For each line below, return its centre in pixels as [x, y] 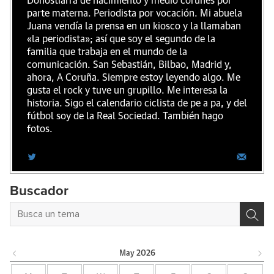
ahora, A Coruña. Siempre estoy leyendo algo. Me [134, 78]
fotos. [40, 129]
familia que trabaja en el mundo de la [107, 52]
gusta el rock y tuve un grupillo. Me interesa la [127, 91]
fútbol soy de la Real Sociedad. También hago [125, 117]
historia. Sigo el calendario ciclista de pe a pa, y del [137, 104]
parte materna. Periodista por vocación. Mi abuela [135, 14]
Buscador [39, 192]
